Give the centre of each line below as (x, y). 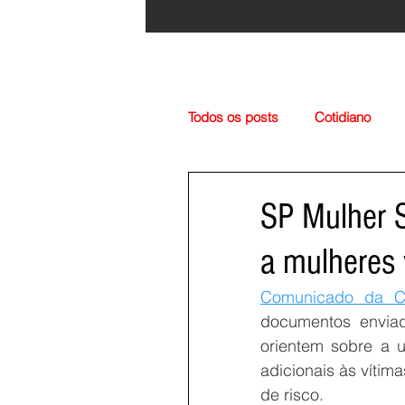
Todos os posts (233, 117)
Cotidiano (343, 117)
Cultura (323, 189)
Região (245, 189)
